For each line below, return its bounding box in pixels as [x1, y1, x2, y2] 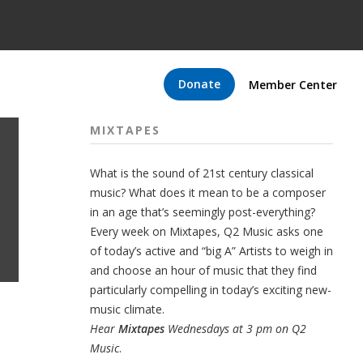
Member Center [249, 76, 337, 92]
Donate [178, 75, 220, 92]
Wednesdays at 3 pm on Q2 [167, 321, 306, 336]
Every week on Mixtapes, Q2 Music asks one [89, 224, 323, 239]
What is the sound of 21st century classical [89, 165, 314, 181]
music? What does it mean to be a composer [89, 185, 326, 200]
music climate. [89, 301, 164, 317]
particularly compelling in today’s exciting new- [89, 282, 331, 297]
